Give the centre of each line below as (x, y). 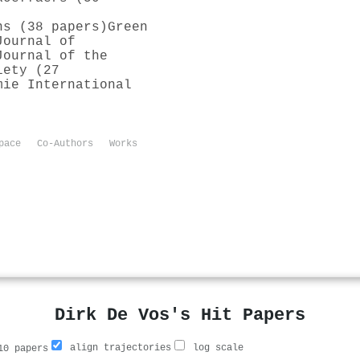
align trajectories (118, 348)
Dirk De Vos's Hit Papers (180, 315)
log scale (215, 348)
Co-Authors (65, 143)
